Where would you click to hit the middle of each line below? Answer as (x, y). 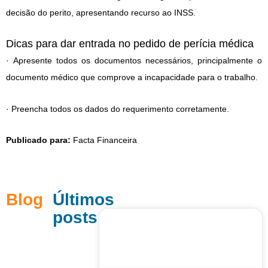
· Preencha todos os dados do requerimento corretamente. (118, 109)
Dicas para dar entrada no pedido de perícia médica (130, 44)
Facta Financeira (104, 140)
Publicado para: (38, 140)
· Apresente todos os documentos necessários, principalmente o (134, 61)
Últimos (83, 200)
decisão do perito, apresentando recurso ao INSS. (101, 12)
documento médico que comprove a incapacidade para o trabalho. (132, 77)
